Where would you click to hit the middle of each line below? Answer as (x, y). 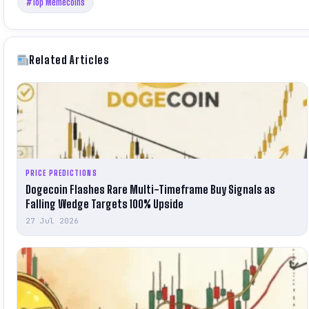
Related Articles (69, 60)
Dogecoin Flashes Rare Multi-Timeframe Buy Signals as (150, 190)
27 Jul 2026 (52, 221)
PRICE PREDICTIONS (61, 173)
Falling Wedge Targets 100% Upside (104, 204)
